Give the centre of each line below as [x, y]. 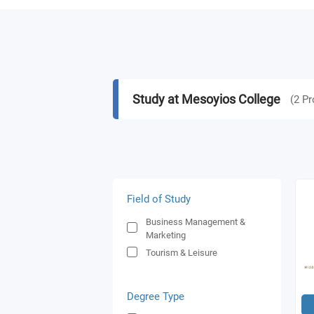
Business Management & [196, 222]
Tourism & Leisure [182, 253]
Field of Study [159, 199]
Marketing [166, 235]
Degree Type [156, 296]
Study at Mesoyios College [206, 99]
